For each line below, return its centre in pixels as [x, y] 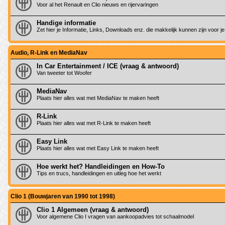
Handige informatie [66, 23]
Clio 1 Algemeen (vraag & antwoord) [93, 209]
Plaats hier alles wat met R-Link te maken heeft [94, 123]
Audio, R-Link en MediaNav [49, 52]
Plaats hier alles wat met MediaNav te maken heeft [98, 98]
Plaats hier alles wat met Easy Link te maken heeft [98, 148]
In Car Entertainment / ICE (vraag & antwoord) [108, 66]
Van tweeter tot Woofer [64, 73]
